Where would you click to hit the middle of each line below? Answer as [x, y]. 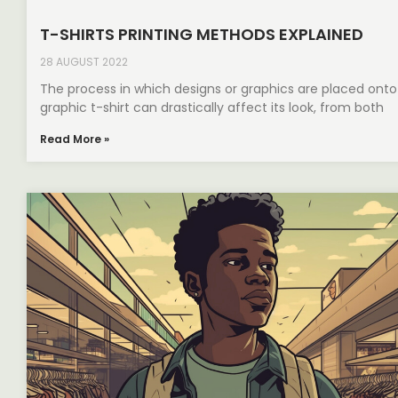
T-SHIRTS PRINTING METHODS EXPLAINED [202, 35]
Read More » [75, 139]
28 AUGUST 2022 [84, 62]
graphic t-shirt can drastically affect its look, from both [212, 108]
